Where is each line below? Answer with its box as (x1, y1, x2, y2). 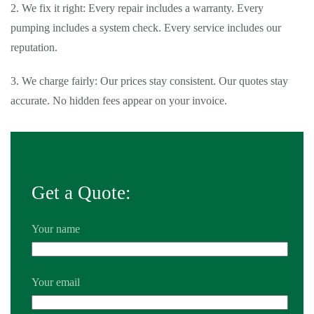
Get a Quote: (32, 182, 131, 203)
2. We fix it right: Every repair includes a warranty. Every (11, 2, 264, 14)
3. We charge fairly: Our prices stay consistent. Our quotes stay (11, 75, 288, 87)
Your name (32, 223, 80, 235)
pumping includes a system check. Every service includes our (11, 22, 281, 34)
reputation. (11, 41, 57, 53)
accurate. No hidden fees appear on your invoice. (11, 95, 227, 107)
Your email (32, 276, 80, 288)
